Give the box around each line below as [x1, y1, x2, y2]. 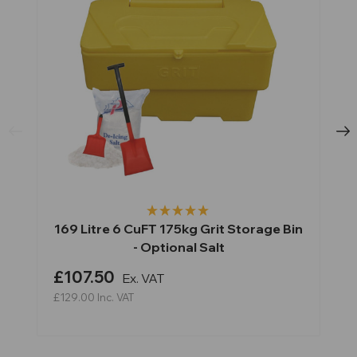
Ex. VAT [122, 269, 164, 286]
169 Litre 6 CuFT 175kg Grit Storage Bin [54, 220, 303, 237]
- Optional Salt [132, 238, 225, 255]
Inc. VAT [97, 290, 134, 304]
